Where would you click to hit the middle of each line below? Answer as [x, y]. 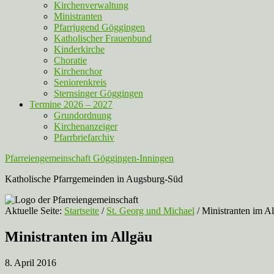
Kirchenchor [78, 71]
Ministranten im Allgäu [79, 236]
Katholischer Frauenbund [103, 38]
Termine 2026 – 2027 [71, 104]
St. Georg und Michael [150, 211]
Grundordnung [83, 115]
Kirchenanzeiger [86, 126]
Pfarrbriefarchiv [84, 137]
